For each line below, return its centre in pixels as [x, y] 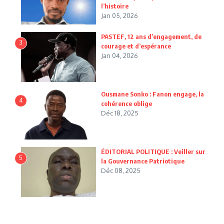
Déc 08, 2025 [121, 170]
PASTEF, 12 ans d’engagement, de [151, 36]
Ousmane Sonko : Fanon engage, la [152, 94]
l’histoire [115, 6]
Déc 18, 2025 [120, 113]
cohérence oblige [126, 103]
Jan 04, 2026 [119, 55]
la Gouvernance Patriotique [143, 161]
